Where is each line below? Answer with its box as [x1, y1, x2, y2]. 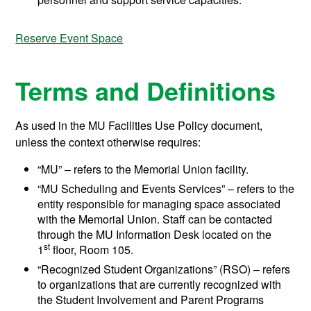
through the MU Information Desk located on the [37, 226, 272, 243]
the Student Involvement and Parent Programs [37, 292, 264, 308]
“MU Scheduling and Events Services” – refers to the [37, 180, 295, 197]
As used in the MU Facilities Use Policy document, [15, 117, 263, 134]
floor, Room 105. [53, 242, 134, 258]
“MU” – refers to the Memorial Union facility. [37, 161, 249, 178]
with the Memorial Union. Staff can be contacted [37, 211, 273, 228]
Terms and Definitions [15, 72, 276, 109]
